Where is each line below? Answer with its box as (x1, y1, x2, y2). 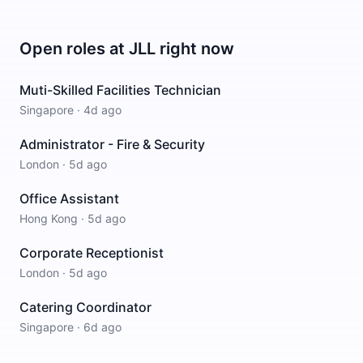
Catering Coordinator (19, 299, 152, 315)
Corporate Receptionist (19, 245, 164, 261)
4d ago (83, 103, 122, 117)
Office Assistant (19, 190, 119, 207)
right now (156, 39, 234, 58)
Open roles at (19, 39, 129, 58)
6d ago (83, 320, 122, 334)
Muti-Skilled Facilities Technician (19, 82, 221, 98)
